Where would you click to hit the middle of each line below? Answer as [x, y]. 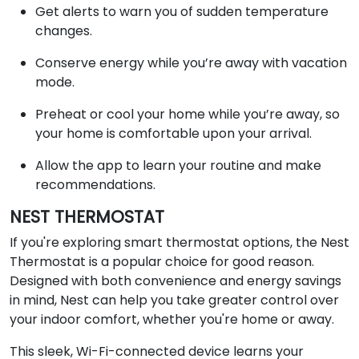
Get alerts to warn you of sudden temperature [182, 11]
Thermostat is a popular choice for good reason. [162, 261]
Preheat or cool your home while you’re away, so [188, 114]
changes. [64, 30]
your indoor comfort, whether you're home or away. [172, 319]
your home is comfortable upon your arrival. [173, 133]
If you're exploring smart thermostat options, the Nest [179, 242]
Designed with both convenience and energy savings [175, 280]
